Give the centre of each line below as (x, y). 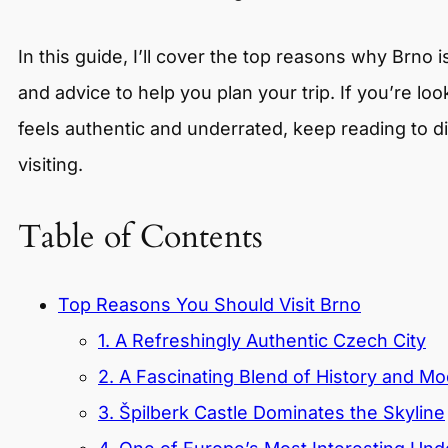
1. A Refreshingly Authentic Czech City (262, 341)
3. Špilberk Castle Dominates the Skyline (271, 413)
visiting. (50, 164)
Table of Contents (140, 236)
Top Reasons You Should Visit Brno (209, 305)
